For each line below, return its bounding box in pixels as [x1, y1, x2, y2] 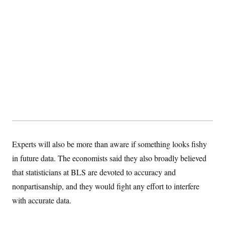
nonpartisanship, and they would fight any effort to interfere [12, 181, 199, 191]
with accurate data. [12, 195, 71, 205]
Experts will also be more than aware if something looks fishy [12, 139, 207, 149]
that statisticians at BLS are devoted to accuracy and [12, 167, 176, 177]
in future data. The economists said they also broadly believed [12, 153, 206, 163]
